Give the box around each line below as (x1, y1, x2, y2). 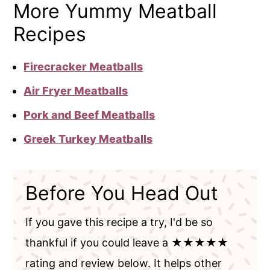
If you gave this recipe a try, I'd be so (25, 215, 213, 228)
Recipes (13, 22, 87, 46)
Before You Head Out (25, 181, 219, 205)
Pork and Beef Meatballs (24, 108, 155, 121)
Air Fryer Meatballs (24, 84, 128, 97)
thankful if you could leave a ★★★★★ (25, 236, 229, 249)
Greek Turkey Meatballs (24, 132, 153, 145)
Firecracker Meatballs (24, 60, 143, 73)
